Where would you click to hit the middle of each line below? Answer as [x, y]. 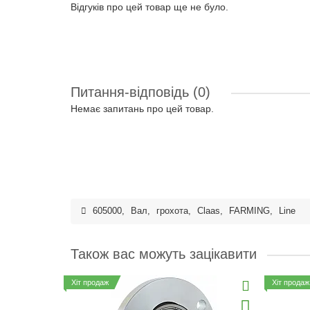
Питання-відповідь [132, 92]
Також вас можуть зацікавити [164, 254]
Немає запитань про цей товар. [142, 109]
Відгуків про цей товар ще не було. [149, 7]
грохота [172, 211]
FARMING [249, 211]
